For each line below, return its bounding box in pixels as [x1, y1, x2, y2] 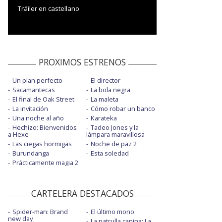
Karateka [90, 113, 117, 122]
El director [90, 75, 120, 85]
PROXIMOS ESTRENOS [39, 55, 126, 68]
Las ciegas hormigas [12, 139, 72, 148]
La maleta [90, 94, 118, 104]
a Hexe [8, 129, 29, 139]
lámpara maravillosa [86, 129, 145, 139]
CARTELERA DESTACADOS [31, 187, 134, 199]
